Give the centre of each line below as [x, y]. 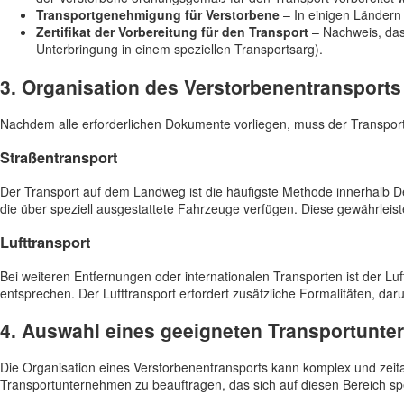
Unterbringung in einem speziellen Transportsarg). [179, 49]
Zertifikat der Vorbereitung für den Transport [172, 32]
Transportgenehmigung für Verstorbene [158, 15]
